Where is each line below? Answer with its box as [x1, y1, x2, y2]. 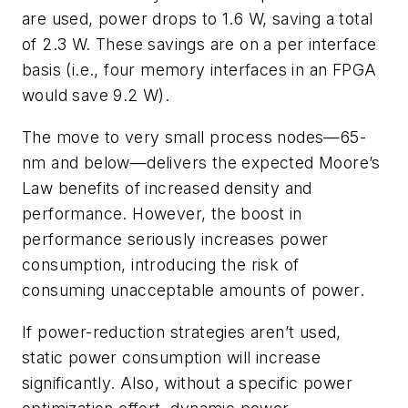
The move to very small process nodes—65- [22, 127, 366, 147]
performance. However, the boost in [22, 204, 302, 223]
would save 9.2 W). [22, 86, 170, 106]
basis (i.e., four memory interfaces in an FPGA [22, 60, 377, 80]
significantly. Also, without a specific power [22, 372, 352, 393]
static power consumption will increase [22, 347, 321, 367]
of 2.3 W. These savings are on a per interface [22, 35, 377, 55]
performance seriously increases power [22, 229, 329, 249]
